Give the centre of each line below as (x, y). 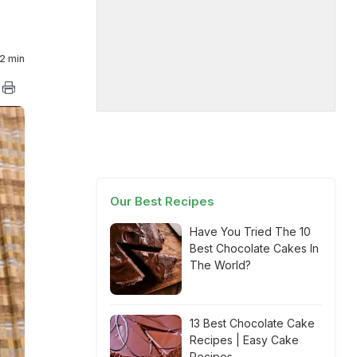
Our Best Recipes (162, 201)
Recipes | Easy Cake (244, 340)
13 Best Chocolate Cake (252, 323)
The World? (220, 265)
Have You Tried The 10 (250, 231)
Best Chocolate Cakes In (254, 248)
